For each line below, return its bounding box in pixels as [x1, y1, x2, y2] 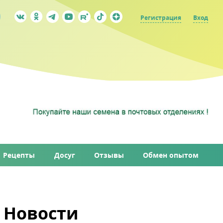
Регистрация [140, 13, 181, 22]
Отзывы [94, 150, 124, 160]
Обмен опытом [142, 150, 199, 160]
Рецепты [3, 150, 35, 160]
